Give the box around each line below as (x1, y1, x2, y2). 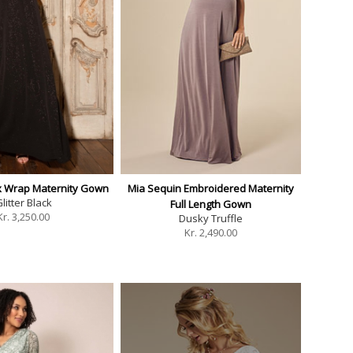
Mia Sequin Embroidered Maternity (128, 181, 295, 196)
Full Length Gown (170, 197, 252, 212)
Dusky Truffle (179, 211, 243, 226)
